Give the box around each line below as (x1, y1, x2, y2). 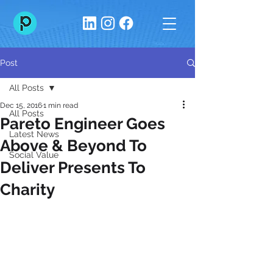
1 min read (43, 101, 78, 110)
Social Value (9, 150, 58, 160)
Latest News (9, 129, 59, 139)
